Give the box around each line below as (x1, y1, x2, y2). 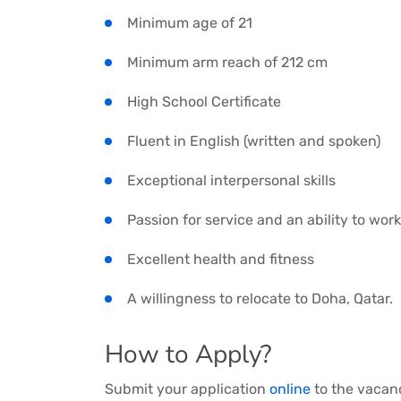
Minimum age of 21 (127, 13, 252, 31)
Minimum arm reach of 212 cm (127, 53, 328, 71)
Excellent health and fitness (127, 250, 314, 268)
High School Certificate (127, 92, 281, 110)
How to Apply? (105, 337, 271, 371)
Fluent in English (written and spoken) (127, 132, 380, 149)
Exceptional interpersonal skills (127, 171, 336, 189)
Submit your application (105, 380, 269, 397)
